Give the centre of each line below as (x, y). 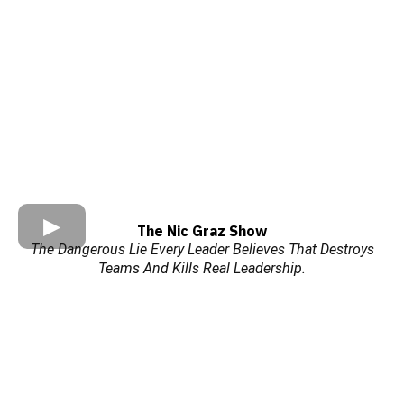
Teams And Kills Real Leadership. (202, 268)
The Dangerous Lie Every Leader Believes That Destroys (202, 249)
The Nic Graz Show (202, 231)
